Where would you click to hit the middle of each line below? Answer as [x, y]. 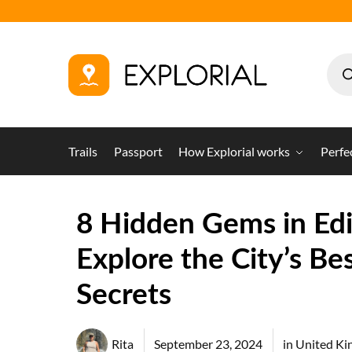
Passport [138, 151]
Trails [83, 151]
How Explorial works [235, 151]
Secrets [124, 295]
